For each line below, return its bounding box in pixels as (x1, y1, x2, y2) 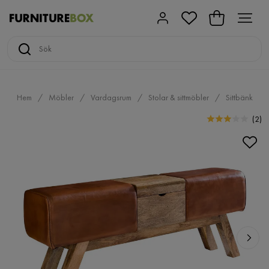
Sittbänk (225, 92, 253, 103)
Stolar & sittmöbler (148, 92, 209, 103)
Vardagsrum (90, 92, 131, 103)
